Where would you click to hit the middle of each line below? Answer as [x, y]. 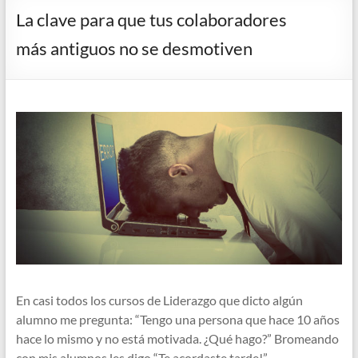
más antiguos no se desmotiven [134, 48]
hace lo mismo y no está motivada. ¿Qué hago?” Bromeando [177, 338]
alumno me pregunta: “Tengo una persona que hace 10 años [177, 319]
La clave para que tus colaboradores [151, 20]
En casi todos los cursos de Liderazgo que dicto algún [159, 300]
